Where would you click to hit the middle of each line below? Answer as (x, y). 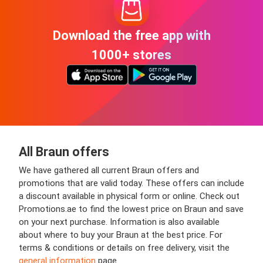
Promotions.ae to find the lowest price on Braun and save (131, 209)
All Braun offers (64, 152)
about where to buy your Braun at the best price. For (121, 235)
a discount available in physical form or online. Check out (129, 196)
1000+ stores (131, 55)
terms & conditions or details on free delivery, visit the (124, 248)
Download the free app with (131, 35)
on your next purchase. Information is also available (119, 222)
